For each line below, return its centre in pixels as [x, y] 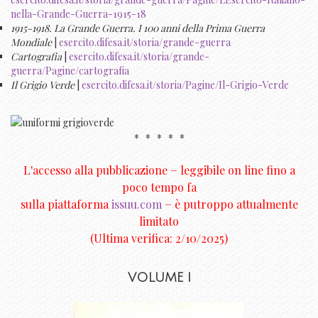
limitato [159, 221]
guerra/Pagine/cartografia [70, 71]
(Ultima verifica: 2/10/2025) [159, 238]
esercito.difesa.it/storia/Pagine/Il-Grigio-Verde [185, 85]
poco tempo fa [159, 187]
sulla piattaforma [66, 204]
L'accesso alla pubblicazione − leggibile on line [144, 170]
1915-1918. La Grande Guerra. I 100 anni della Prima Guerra [138, 28]
